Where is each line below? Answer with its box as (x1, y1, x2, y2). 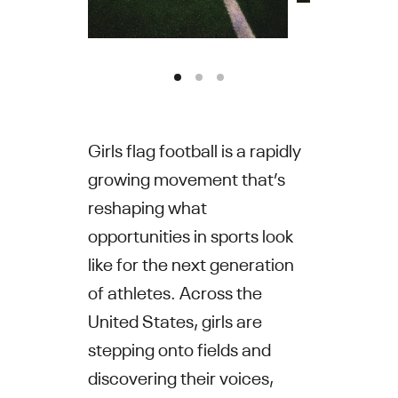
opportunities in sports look (87, 221, 293, 246)
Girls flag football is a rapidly (87, 136, 301, 161)
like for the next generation (87, 250, 294, 275)
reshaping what (87, 193, 207, 218)
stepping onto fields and (87, 335, 271, 360)
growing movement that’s (87, 164, 285, 189)
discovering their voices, (87, 363, 274, 388)
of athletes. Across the (87, 278, 262, 303)
